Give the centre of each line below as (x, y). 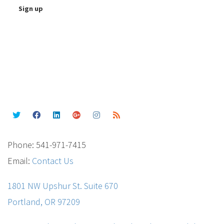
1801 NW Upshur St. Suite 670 (63, 186)
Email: (20, 161)
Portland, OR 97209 (44, 202)
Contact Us (53, 161)
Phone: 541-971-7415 (47, 145)
